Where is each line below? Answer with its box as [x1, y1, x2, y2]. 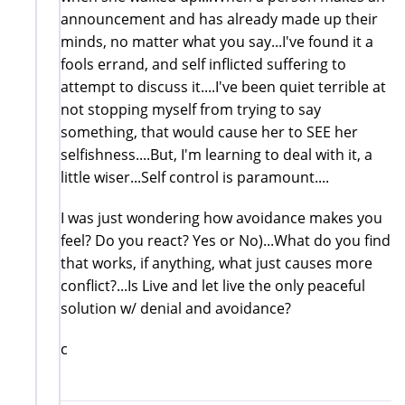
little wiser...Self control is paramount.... [61, 166, 329, 187]
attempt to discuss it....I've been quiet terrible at [61, 76, 386, 97]
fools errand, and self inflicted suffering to [61, 53, 346, 74]
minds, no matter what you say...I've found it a [61, 31, 373, 52]
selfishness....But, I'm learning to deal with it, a [61, 144, 372, 165]
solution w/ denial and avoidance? [61, 297, 291, 318]
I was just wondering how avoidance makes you [61, 207, 382, 228]
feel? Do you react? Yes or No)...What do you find [61, 230, 391, 250]
